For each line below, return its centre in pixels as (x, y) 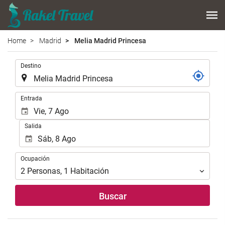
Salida (33, 126)
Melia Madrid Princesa (109, 40)
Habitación (90, 171)
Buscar (113, 196)
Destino (31, 66)
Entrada (31, 98)
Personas (44, 171)
